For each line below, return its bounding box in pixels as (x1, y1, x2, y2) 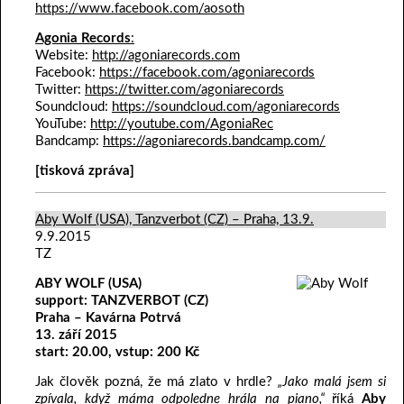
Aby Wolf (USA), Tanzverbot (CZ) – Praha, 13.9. (35, 213, 314, 227)
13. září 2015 (35, 328, 117, 343)
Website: (35, 49, 92, 63)
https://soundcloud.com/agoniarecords (112, 100, 340, 115)
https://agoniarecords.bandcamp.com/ (103, 134, 326, 149)
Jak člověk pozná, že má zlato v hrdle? (35, 375, 278, 390)
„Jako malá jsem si (278, 375, 386, 390)
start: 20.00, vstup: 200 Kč (35, 345, 199, 360)
